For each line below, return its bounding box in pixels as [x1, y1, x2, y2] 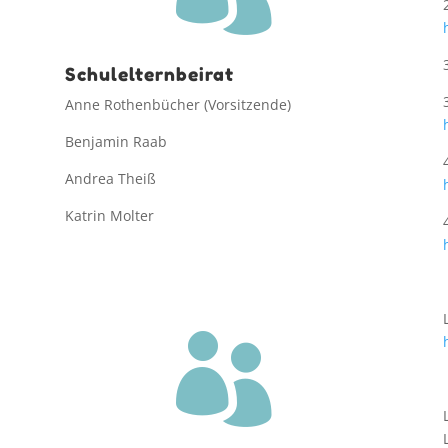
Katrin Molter [64, 206, 154, 226]
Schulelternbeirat [64, 63, 234, 86]
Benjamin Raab [64, 132, 167, 152]
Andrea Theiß [64, 169, 156, 189]
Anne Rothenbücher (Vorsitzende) [64, 95, 291, 115]
